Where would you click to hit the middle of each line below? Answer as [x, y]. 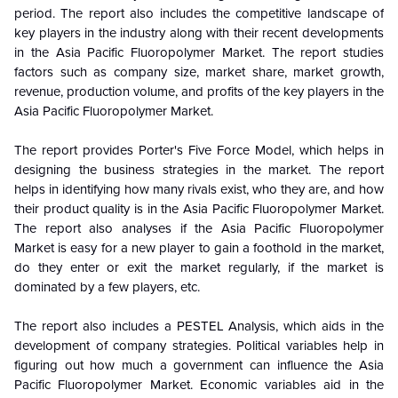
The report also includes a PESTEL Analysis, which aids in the [199, 326]
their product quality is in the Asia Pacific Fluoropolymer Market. [199, 209]
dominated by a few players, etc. [107, 287]
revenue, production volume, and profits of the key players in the [199, 92]
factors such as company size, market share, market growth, [199, 72]
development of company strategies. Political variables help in [199, 346]
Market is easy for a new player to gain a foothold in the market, [199, 248]
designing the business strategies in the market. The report [199, 170]
